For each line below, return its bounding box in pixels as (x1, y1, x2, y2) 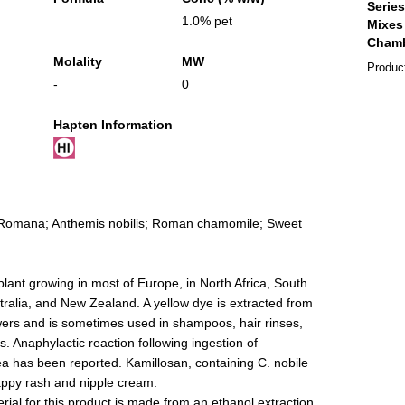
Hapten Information (52, 118, 173, 132)
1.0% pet (181, 14, 232, 28)
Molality (52, 54, 102, 69)
